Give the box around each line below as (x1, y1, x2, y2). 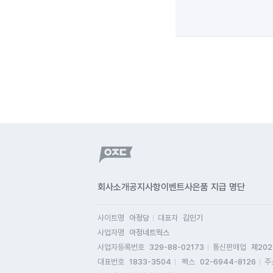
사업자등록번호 (97, 243, 144, 252)
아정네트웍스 (129, 228, 169, 237)
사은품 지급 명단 (185, 182, 245, 193)
